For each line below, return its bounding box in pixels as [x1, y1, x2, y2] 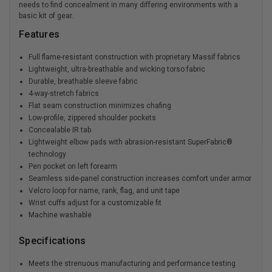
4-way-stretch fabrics [29, 89, 100, 98]
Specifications [19, 234, 86, 246]
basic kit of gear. [19, 11, 73, 20]
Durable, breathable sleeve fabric [29, 76, 138, 86]
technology [29, 149, 67, 158]
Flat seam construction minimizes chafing [29, 101, 172, 110]
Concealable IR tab [29, 125, 92, 134]
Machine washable [29, 210, 92, 219]
